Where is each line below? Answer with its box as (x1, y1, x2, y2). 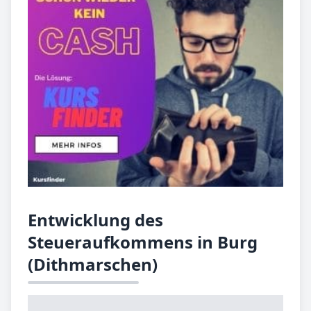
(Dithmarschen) (28, 252, 158, 276)
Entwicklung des (28, 208, 163, 231)
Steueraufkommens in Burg (28, 230, 258, 253)
